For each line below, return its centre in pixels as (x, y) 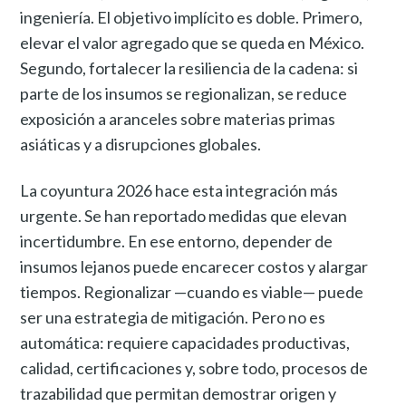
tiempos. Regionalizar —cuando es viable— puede (192, 292)
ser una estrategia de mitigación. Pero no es (173, 318)
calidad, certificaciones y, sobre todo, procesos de (194, 368)
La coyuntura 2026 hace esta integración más (179, 191)
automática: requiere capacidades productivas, (185, 343)
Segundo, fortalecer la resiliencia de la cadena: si (189, 68)
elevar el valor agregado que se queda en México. (193, 43)
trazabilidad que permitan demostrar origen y (179, 394)
